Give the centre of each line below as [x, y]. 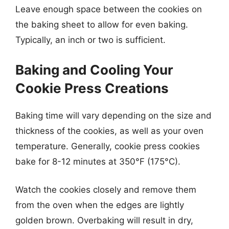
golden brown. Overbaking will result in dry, [104, 220]
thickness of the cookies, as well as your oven [109, 131]
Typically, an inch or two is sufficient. [90, 40]
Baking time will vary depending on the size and [113, 115]
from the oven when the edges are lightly [100, 205]
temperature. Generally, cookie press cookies [108, 146]
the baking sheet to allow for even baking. [102, 25]
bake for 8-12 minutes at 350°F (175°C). [98, 161]
